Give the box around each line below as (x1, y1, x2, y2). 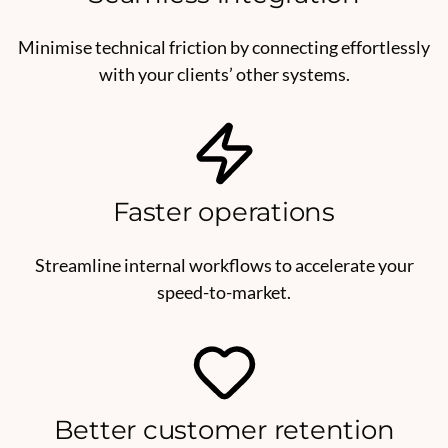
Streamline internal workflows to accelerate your (34, 254, 414, 277)
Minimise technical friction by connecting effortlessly (18, 36, 430, 59)
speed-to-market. (157, 281, 291, 304)
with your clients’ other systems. (98, 63, 350, 86)
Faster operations (113, 196, 335, 229)
